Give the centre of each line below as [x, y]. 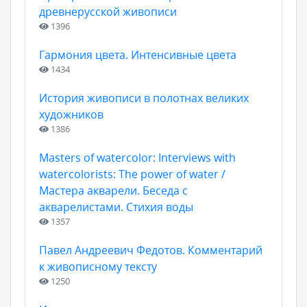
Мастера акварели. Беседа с [113, 191]
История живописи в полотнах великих [144, 98]
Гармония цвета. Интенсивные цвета [138, 55]
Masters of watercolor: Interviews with [137, 158]
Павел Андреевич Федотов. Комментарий [151, 250]
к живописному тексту [98, 267]
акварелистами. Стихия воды [116, 207]
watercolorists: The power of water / [132, 174]
